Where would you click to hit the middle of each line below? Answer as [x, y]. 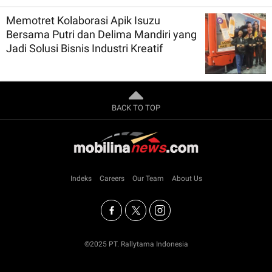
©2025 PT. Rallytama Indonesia [136, 244]
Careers [112, 178]
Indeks [81, 178]
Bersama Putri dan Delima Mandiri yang [101, 34]
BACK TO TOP [136, 107]
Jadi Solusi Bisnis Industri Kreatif [84, 48]
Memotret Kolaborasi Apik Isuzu [83, 20]
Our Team [148, 178]
